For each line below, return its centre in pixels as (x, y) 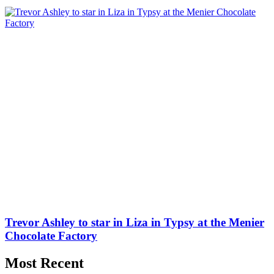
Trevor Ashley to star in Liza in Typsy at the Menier (135, 223)
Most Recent (44, 263)
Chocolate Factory (51, 236)
